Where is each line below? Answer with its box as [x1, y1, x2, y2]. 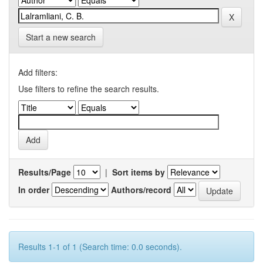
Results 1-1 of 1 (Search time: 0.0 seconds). [18, 241, 182, 252]
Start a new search [26, 31, 96, 43]
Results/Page [18, 166, 71, 178]
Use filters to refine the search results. [18, 83, 159, 95]
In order [18, 183, 49, 195]
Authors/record [111, 183, 171, 195]
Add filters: [18, 66, 58, 78]
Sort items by [112, 166, 165, 178]
